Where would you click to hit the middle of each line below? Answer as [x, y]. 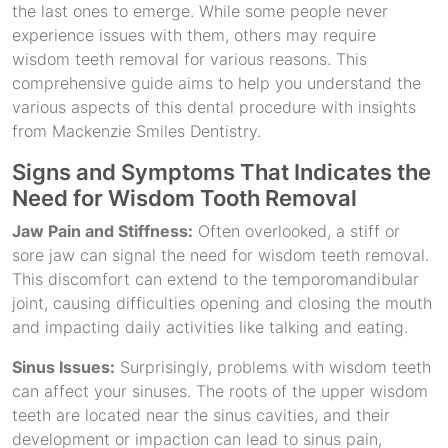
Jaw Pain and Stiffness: [102, 231]
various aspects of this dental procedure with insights [214, 107]
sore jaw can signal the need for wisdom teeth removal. [220, 255]
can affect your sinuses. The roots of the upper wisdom [220, 391]
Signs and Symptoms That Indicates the [221, 172]
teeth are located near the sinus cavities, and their [201, 415]
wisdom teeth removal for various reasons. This [189, 59]
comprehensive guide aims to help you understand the [216, 83]
